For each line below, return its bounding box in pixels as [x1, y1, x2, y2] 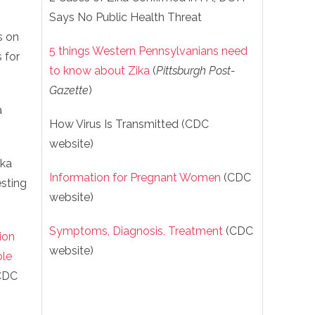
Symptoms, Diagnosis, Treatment [49, 224, 223, 238]
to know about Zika [49, 64, 150, 77]
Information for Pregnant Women [49, 171, 221, 184]
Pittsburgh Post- [156, 64, 235, 77]
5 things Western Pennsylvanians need [49, 44, 247, 58]
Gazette [49, 84, 89, 97]
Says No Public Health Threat [49, 11, 202, 24]
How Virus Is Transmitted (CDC [49, 117, 209, 131]
